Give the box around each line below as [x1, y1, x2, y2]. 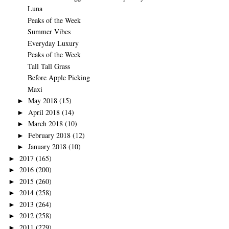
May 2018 [28, 96, 57, 105]
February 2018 [28, 130, 71, 140]
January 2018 [28, 142, 66, 151]
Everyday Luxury [27, 38, 79, 48]
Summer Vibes [27, 27, 71, 36]
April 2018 [28, 107, 60, 117]
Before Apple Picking [27, 73, 90, 82]
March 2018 [28, 119, 63, 128]
